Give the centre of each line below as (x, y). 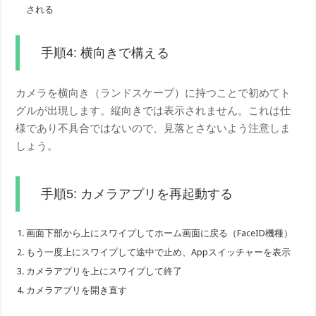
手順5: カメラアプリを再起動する (137, 194)
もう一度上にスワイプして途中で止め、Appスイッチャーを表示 (159, 252)
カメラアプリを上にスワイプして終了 (104, 271)
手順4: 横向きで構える (105, 53)
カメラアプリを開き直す (77, 290)
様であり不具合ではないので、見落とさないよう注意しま (153, 128)
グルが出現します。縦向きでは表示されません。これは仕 (153, 110)
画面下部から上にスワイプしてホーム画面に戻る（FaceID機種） (160, 233)
